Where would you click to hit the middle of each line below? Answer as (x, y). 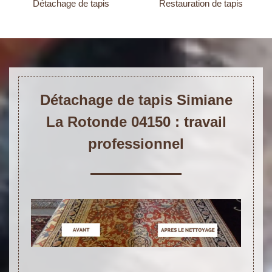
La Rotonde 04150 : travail (136, 122)
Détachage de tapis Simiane (136, 100)
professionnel (136, 144)
